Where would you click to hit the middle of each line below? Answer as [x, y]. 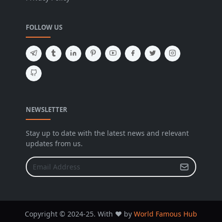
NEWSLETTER [47, 110]
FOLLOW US [44, 28]
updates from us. [54, 144]
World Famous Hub [166, 214]
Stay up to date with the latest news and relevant [107, 133]
